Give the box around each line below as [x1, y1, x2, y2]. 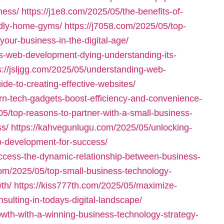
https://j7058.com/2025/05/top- [64, 21, 186, 31]
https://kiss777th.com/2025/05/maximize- [14, 180, 177, 190]
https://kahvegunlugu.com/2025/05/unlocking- [11, 122, 192, 132]
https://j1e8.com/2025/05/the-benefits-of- [21, 6, 183, 16]
